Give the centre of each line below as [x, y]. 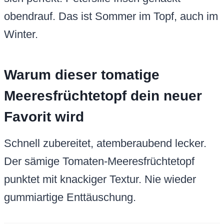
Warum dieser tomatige [82, 75]
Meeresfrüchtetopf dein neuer [103, 96]
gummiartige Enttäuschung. [70, 197]
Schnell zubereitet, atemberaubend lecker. [105, 143]
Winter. [21, 34]
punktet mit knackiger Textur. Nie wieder [100, 179]
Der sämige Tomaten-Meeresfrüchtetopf [99, 161]
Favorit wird [44, 117]
